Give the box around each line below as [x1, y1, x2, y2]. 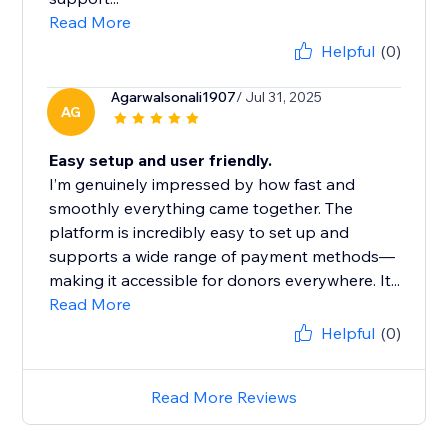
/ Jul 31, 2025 [236, 88, 323, 107]
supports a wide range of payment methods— [49, 246, 396, 267]
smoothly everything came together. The [49, 198, 354, 219]
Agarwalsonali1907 [111, 88, 237, 107]
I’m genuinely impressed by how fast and [49, 174, 356, 195]
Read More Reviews [151, 387, 297, 408]
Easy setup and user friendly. [49, 150, 273, 171]
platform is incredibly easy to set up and [49, 222, 350, 243]
